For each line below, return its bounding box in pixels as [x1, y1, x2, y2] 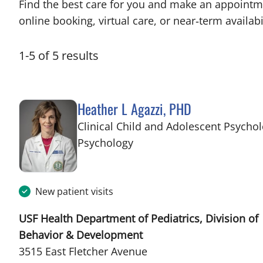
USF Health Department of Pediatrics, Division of [19, 211, 258, 225]
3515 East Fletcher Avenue [19, 244, 147, 258]
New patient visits [35, 184, 113, 198]
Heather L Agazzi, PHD [77, 98, 191, 119]
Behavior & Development [19, 227, 143, 242]
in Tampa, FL [133, 135, 195, 149]
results [62, 48, 99, 63]
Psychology [77, 136, 133, 150]
